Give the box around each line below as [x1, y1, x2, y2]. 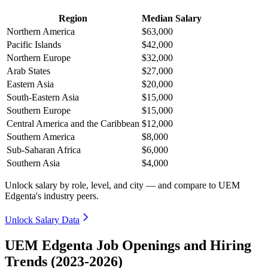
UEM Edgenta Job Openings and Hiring [5, 237, 251, 254]
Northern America [7, 26, 75, 37]
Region [59, 13, 87, 24]
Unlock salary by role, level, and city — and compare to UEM [5, 180, 240, 191]
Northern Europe [7, 53, 71, 63]
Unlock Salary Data [5, 215, 80, 226]
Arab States [7, 66, 50, 77]
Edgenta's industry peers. [5, 191, 99, 202]
